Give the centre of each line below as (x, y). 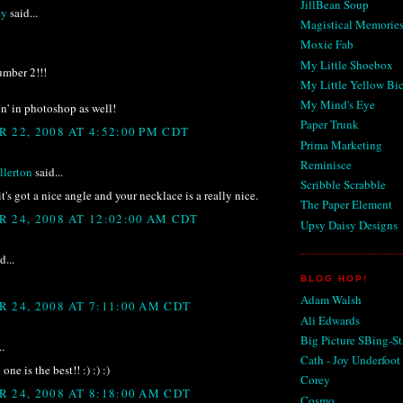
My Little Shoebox (347, 64)
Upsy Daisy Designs (349, 224)
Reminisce (326, 164)
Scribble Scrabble (343, 185)
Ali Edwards (330, 320)
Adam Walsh (331, 300)
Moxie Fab (327, 45)
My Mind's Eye (338, 105)
